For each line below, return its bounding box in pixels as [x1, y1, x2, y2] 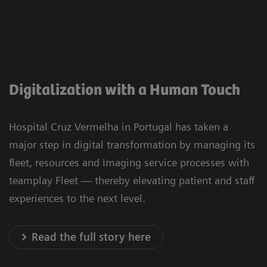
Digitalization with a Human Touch [9, 81, 240, 99]
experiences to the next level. [9, 191, 145, 204]
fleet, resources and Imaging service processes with [9, 156, 249, 169]
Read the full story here [32, 230, 151, 243]
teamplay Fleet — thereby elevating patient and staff [9, 173, 254, 187]
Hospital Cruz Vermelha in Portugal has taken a [9, 120, 228, 133]
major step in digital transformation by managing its [9, 138, 255, 151]
